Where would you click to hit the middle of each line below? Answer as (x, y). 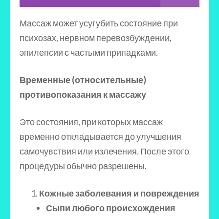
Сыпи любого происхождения (111, 208)
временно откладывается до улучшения (100, 136)
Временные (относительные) (83, 80)
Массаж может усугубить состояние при (99, 23)
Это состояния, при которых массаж (91, 122)
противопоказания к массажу (83, 94)
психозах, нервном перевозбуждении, (96, 38)
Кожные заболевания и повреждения (119, 193)
